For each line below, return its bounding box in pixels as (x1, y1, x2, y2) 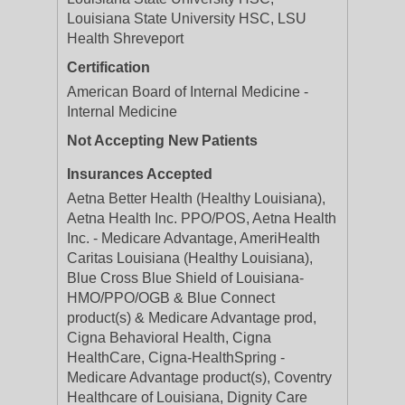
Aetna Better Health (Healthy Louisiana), (67, 191, 325, 206)
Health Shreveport (67, 31, 184, 46)
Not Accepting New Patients (67, 133, 258, 148)
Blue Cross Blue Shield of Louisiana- (67, 270, 304, 286)
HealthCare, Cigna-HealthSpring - (67, 350, 285, 365)
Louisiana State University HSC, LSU (67, 11, 306, 26)
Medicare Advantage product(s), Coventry (67, 370, 332, 385)
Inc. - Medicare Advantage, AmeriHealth (67, 231, 320, 246)
